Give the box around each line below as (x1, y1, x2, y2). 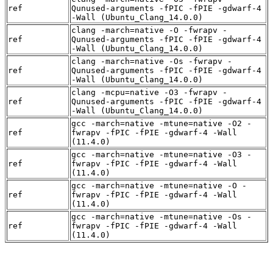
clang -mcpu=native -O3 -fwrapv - (71, 88, 227, 97)
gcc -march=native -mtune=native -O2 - (71, 119, 252, 129)
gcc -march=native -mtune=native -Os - (71, 212, 252, 222)
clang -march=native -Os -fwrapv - (71, 57, 232, 66)
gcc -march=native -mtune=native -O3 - (71, 150, 252, 160)
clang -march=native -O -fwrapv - (71, 26, 227, 35)
